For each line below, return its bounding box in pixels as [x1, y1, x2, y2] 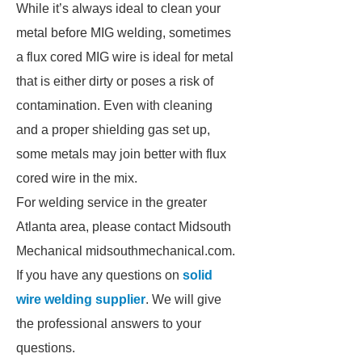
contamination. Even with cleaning [16, 99, 213, 112]
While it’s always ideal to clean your [16, 2, 221, 15]
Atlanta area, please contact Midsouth [16, 220, 231, 234]
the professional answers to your [16, 317, 201, 330]
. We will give [145, 293, 221, 306]
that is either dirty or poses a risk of [16, 74, 213, 88]
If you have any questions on [16, 268, 183, 282]
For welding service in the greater [16, 196, 207, 209]
